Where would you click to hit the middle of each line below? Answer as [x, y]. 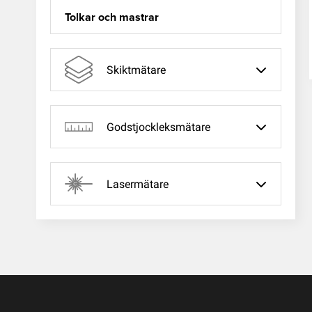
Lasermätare [138, 184]
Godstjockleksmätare [158, 127]
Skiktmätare [136, 70]
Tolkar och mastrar [112, 17]
